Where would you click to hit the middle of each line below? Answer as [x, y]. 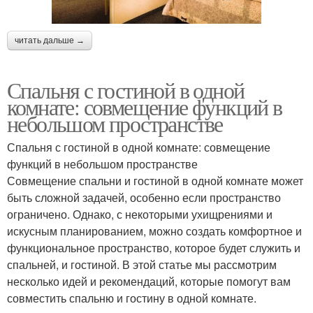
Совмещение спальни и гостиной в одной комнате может [155, 180]
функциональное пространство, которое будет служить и [154, 247]
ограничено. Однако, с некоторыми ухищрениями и [140, 214]
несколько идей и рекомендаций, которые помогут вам [149, 281]
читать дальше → [50, 40]
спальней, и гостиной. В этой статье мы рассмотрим [142, 264]
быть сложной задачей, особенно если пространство [144, 197]
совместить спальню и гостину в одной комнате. [132, 298]
